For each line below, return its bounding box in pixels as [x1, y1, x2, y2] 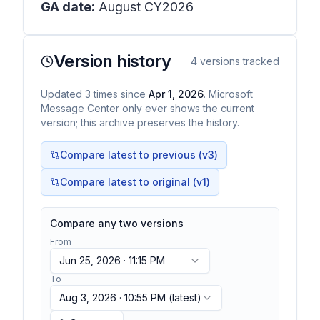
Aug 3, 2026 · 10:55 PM [59, 291, 166, 304]
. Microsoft [204, 88, 253, 100]
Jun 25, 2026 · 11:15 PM [59, 254, 165, 266]
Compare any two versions [50, 217, 184, 229]
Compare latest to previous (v [60, 149, 208, 161]
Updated [41, 88, 85, 100]
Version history [54, 51, 171, 71]
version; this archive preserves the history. [41, 116, 239, 129]
